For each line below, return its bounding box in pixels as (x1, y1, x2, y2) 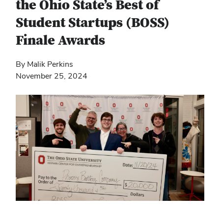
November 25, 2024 (16, 71, 87, 81)
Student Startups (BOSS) (16, 14, 169, 32)
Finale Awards (16, 32, 105, 50)
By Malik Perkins (16, 59, 73, 69)
